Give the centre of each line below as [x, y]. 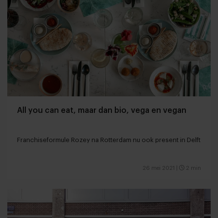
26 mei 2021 [159, 168]
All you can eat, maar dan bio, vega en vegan [102, 110]
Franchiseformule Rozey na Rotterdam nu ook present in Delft [109, 140]
